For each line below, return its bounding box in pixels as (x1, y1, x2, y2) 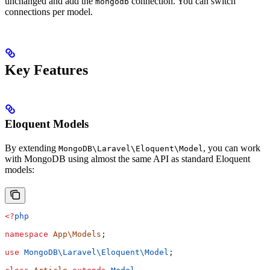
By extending (5, 142, 58, 153)
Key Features (5, 61, 88, 78)
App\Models (48, 229, 101, 239)
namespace (5, 229, 48, 239)
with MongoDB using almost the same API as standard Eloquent (5, 153, 250, 164)
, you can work (203, 142, 260, 153)
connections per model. (5, 6, 93, 17)
